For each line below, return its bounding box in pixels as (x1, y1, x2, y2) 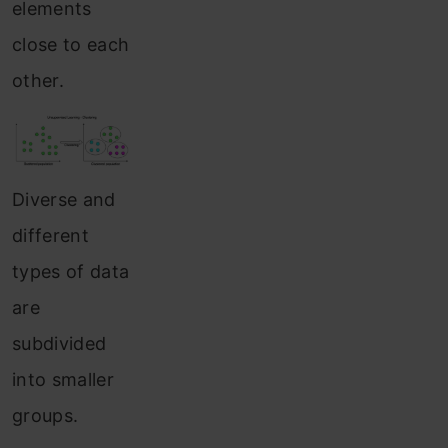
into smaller (12, 369, 114, 391)
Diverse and (12, 189, 116, 211)
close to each (12, 34, 130, 55)
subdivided (12, 333, 107, 355)
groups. (12, 405, 79, 427)
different (12, 225, 89, 247)
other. (12, 70, 64, 91)
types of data (12, 261, 130, 283)
